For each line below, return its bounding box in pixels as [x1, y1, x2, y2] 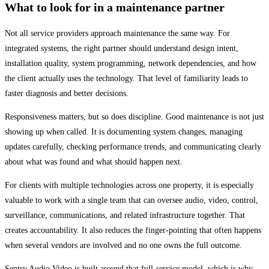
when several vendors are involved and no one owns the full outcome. [5, 240, 242, 250]
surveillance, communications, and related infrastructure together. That [5, 210, 245, 220]
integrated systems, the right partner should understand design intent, [5, 43, 238, 53]
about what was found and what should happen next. [5, 157, 183, 166]
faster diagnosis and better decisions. [5, 88, 128, 98]
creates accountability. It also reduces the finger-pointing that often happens [5, 225, 261, 235]
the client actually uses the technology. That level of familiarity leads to [5, 73, 248, 83]
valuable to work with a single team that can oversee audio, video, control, [5, 195, 258, 205]
